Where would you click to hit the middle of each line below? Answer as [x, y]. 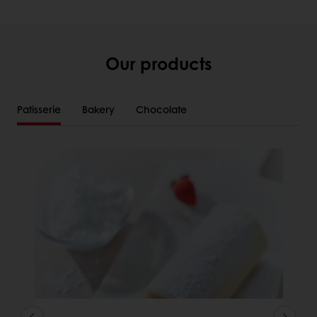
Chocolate [161, 109]
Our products [158, 63]
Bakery [98, 109]
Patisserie [39, 109]
